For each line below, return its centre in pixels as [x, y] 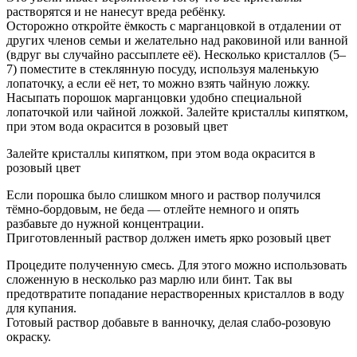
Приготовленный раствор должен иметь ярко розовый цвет [169, 238]
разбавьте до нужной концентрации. [105, 224]
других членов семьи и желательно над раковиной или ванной [177, 41]
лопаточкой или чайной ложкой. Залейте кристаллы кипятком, [177, 112]
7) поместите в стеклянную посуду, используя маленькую [163, 69]
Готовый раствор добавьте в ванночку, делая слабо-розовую [169, 323]
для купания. [41, 308]
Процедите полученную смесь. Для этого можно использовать [177, 265]
